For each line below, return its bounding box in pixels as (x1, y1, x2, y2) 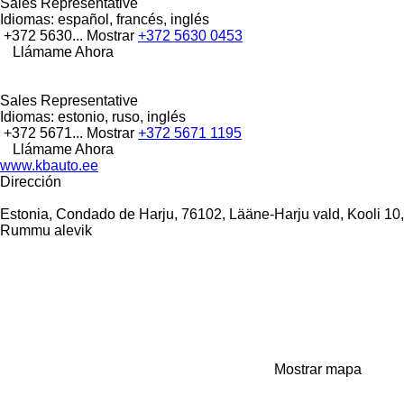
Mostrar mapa (274, 361, 362, 377)
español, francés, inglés (54, 11, 209, 27)
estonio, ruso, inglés (54, 108, 186, 124)
